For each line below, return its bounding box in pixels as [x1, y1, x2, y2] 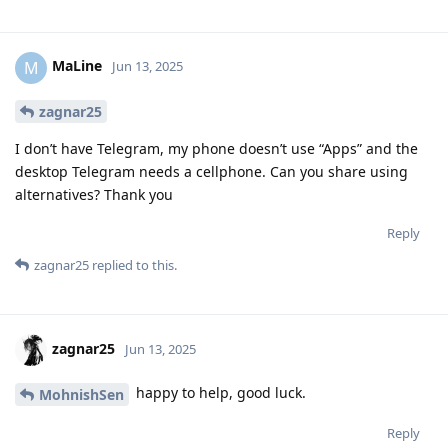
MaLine [52, 56, 102, 76]
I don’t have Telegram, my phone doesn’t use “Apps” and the [15, 139, 418, 159]
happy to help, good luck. [132, 383, 306, 403]
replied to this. [89, 256, 177, 275]
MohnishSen [39, 385, 124, 405]
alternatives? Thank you [15, 185, 173, 205]
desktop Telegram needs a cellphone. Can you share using [15, 162, 408, 182]
